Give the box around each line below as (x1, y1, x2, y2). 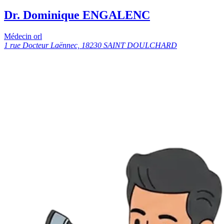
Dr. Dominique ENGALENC (4, 8, 150, 22)
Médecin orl (4, 32, 42, 41)
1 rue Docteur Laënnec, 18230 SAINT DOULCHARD (4, 41, 177, 50)
